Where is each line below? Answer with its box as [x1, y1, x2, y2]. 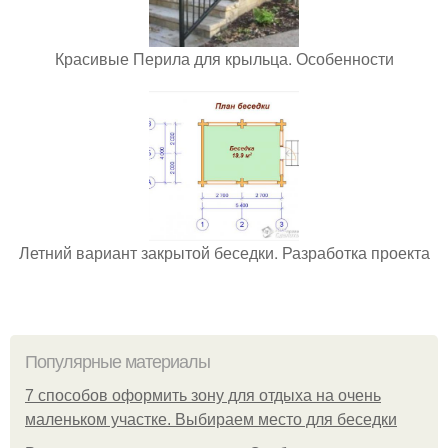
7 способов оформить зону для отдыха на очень [25, 387, 381, 405]
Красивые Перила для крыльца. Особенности [54, 47, 394, 71]
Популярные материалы [25, 352, 210, 373]
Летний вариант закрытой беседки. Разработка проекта [18, 241, 430, 265]
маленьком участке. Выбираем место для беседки [25, 411, 397, 429]
